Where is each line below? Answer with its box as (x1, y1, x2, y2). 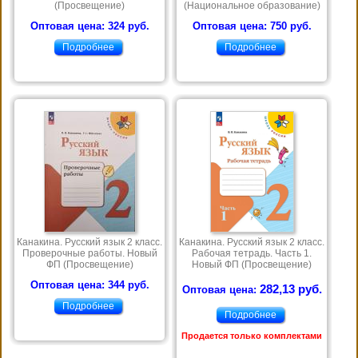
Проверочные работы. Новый (22, 248, 157, 260)
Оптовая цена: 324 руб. (30, 20, 149, 33)
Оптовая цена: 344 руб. (30, 279, 149, 292)
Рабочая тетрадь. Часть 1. (192, 248, 312, 260)
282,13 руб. (259, 283, 322, 296)
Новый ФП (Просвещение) (192, 259, 312, 271)
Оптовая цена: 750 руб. (192, 20, 312, 33)
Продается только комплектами (181, 331, 322, 341)
